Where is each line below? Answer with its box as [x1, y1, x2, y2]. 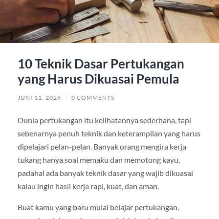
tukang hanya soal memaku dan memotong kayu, [17, 154, 180, 164]
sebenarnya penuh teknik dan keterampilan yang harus [17, 128, 200, 138]
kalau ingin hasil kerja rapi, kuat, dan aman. [17, 181, 159, 191]
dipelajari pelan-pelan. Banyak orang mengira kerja [17, 141, 186, 151]
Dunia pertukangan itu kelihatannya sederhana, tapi [17, 115, 191, 125]
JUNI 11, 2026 [17, 93, 61, 101]
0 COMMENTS [71, 93, 114, 101]
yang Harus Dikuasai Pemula [17, 70, 179, 87]
